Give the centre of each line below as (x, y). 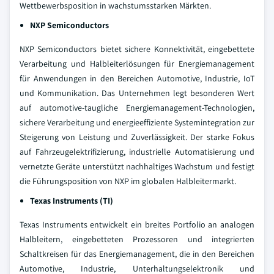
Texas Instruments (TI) (72, 200)
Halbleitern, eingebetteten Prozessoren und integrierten (137, 239)
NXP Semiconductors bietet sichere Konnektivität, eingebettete (137, 49)
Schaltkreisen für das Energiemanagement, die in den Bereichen (137, 254)
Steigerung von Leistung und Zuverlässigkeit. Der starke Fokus (137, 137)
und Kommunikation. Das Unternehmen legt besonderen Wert (137, 93)
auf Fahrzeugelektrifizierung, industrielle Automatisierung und (137, 151)
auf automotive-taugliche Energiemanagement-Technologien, (137, 107)
